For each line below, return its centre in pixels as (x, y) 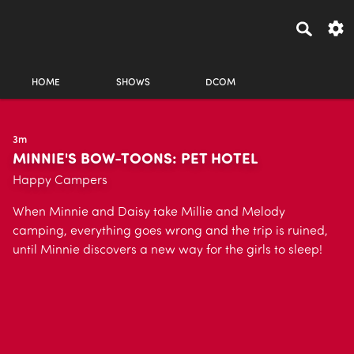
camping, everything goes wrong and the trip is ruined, (170, 232)
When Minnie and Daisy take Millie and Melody (149, 213)
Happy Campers (60, 181)
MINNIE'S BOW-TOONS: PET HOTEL (135, 160)
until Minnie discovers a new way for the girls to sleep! (168, 250)
